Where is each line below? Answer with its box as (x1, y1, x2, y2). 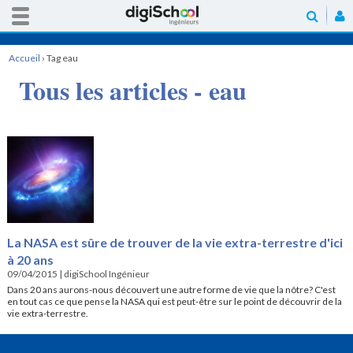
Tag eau (46, 51, 78, 64)
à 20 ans (6, 251, 54, 267)
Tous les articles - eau (18, 71, 247, 109)
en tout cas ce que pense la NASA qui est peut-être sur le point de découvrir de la (6, 295, 342, 307)
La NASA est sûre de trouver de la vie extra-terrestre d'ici (6, 234, 343, 250)
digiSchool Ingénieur (63, 267, 150, 280)
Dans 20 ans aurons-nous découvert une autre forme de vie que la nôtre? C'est (6, 283, 336, 295)
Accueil (8, 51, 40, 64)
